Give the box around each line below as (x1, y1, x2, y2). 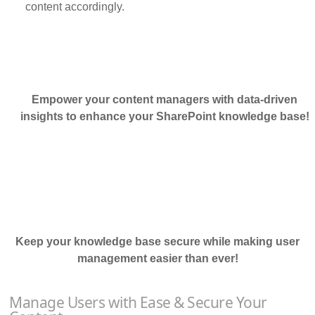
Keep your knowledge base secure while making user (15, 236, 300, 248)
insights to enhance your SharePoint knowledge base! (20, 110, 309, 123)
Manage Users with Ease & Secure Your (9, 292, 267, 313)
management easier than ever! (77, 252, 238, 265)
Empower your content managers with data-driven (32, 94, 297, 106)
